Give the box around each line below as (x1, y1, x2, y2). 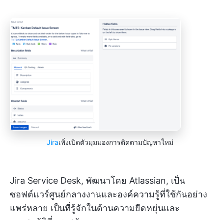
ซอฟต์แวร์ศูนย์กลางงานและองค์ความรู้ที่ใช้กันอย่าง (10, 189, 207, 199)
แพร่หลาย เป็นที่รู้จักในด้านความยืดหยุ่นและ (10, 202, 180, 213)
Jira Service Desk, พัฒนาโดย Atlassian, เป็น (10, 175, 185, 186)
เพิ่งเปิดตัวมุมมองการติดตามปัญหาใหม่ (58, 137, 173, 146)
